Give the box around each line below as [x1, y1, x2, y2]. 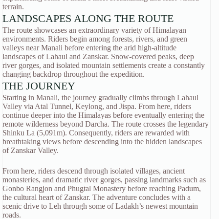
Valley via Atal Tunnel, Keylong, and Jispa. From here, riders [2, 102, 191, 110]
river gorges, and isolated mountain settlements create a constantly [2, 61, 205, 69]
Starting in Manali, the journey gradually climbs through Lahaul [2, 93, 198, 102]
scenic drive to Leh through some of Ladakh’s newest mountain [2, 201, 198, 210]
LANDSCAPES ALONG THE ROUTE [2, 12, 174, 24]
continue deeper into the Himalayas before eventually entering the [2, 110, 204, 119]
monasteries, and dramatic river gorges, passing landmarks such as [2, 175, 206, 184]
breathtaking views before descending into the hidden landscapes [2, 137, 202, 146]
